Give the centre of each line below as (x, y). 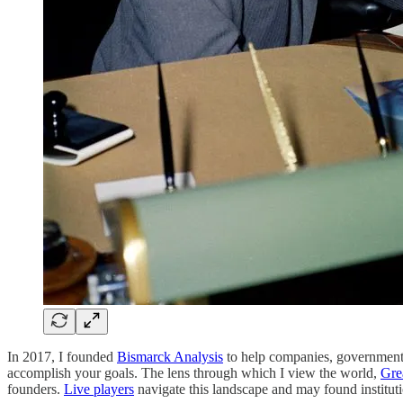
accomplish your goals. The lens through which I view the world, (194, 372)
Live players (99, 389)
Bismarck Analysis (170, 356)
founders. (36, 389)
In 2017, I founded (62, 356)
